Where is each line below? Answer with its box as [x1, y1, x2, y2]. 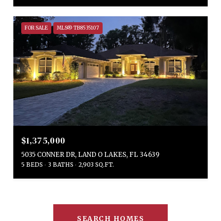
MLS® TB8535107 [57, 25, 99, 31]
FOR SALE [25, 25, 48, 31]
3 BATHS [48, 160, 74, 168]
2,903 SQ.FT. [78, 160, 114, 168]
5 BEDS [21, 160, 43, 168]
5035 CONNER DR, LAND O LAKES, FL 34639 [21, 150, 159, 159]
